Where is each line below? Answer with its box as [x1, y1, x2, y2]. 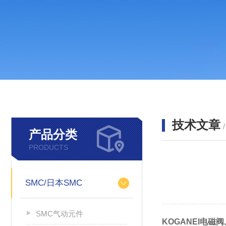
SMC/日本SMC [25, 178, 82, 188]
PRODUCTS [29, 143, 68, 151]
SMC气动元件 [36, 209, 83, 218]
